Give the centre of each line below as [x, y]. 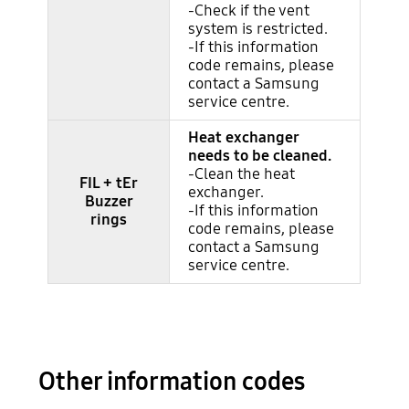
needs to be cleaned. [260, 155]
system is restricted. [258, 28]
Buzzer [109, 201]
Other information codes [172, 382]
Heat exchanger [244, 137]
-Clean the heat [242, 173]
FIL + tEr [109, 183]
